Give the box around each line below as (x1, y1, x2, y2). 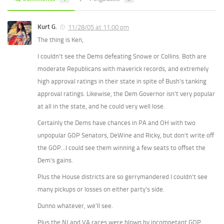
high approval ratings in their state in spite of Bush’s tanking (37, 77, 206, 85)
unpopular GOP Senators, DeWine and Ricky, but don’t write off (37, 131, 214, 139)
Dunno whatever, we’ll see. (37, 201, 113, 209)
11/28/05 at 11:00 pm (68, 23, 129, 31)
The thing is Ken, (37, 35, 83, 43)
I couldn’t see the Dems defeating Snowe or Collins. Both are (37, 52, 206, 60)
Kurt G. (37, 22, 57, 30)
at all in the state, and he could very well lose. (37, 102, 165, 110)
